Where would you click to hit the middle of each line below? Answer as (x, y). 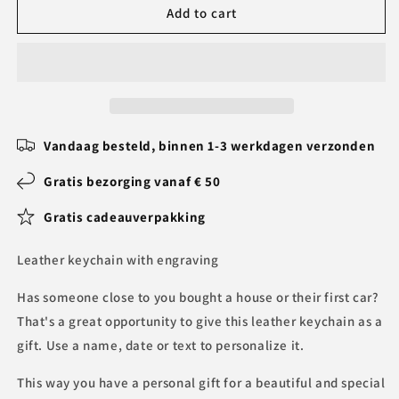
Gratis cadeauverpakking (125, 216)
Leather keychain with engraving (118, 260)
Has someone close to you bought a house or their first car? (198, 297)
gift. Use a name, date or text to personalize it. (161, 345)
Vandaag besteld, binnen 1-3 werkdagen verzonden (210, 145)
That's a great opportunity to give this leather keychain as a (200, 321)
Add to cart (201, 12)
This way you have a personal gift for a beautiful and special (201, 383)
